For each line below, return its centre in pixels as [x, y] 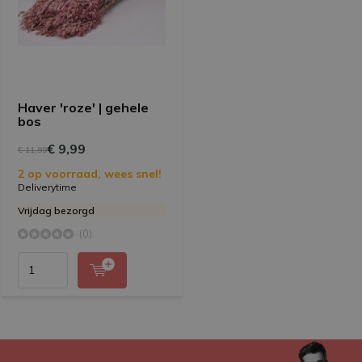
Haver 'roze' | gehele [83, 107]
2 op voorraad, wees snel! [90, 173]
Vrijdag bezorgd [56, 210]
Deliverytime [47, 187]
